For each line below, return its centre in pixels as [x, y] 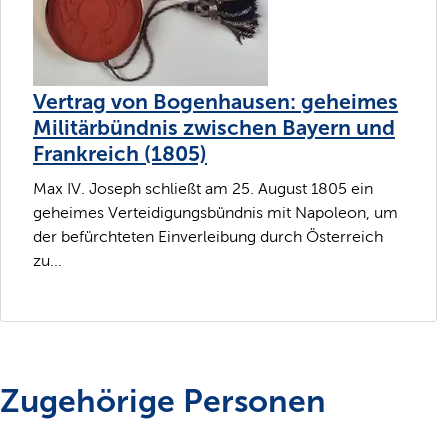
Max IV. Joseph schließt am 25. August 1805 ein [203, 189]
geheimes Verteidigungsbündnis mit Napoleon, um [215, 213]
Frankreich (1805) [120, 153]
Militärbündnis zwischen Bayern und [214, 127]
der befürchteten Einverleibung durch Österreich [208, 237]
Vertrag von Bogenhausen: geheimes [215, 101]
